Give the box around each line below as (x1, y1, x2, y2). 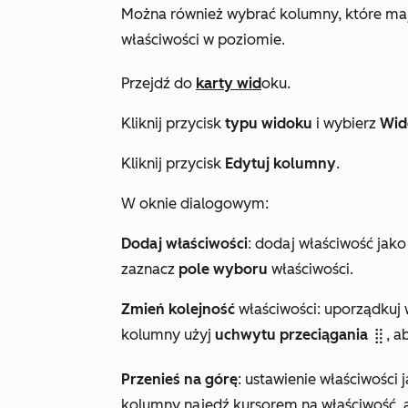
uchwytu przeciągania (215, 326, 368, 344)
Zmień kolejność (121, 301, 235, 319)
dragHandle (372, 329, 386, 344)
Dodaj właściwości (121, 235, 248, 253)
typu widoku (225, 115, 312, 133)
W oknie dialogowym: (121, 195, 269, 213)
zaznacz (121, 260, 178, 279)
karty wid (196, 75, 261, 93)
